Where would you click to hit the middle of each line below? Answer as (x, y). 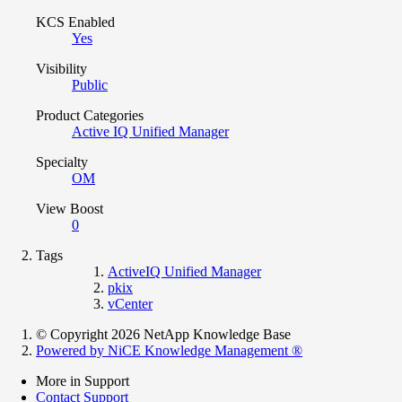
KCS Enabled (75, 22)
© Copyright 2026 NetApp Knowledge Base (163, 334)
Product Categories (90, 115)
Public (90, 84)
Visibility (61, 68)
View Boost (70, 208)
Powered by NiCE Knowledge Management (164, 350)
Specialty (62, 162)
